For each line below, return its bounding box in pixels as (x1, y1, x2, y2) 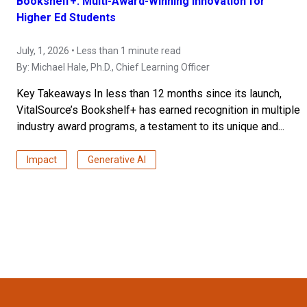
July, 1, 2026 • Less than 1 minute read (16, 45, 181, 57)
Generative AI (88, 154, 146, 166)
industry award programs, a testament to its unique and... (16, 120, 284, 134)
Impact (27, 154, 57, 166)
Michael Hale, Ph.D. (32, 62, 112, 73)
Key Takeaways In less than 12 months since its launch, (16, 87, 282, 101)
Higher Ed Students (16, 11, 116, 25)
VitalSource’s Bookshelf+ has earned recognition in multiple (16, 103, 300, 117)
